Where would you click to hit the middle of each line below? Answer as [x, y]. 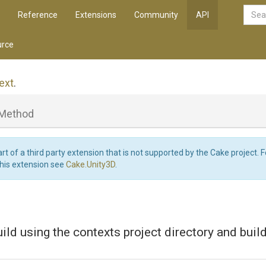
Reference [38, 15]
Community [156, 15]
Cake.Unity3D [91, 164]
